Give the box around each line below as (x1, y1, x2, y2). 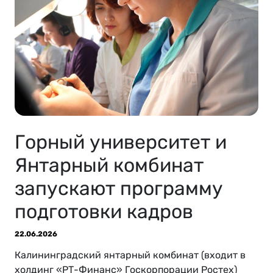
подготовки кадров (15, 200, 193, 224)
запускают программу (15, 177, 223, 200)
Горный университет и (15, 130, 227, 154)
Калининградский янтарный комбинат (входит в (15, 249, 246, 261)
